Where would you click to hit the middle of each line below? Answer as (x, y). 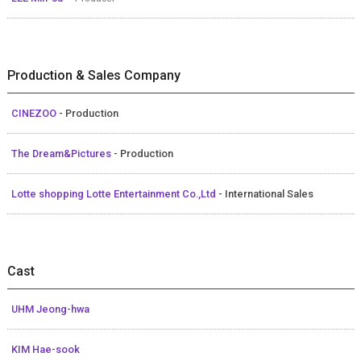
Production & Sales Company (93, 75)
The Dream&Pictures (62, 153)
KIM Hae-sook (45, 349)
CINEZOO (35, 113)
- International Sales (266, 193)
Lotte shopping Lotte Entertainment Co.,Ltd (114, 193)
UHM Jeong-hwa (50, 309)
